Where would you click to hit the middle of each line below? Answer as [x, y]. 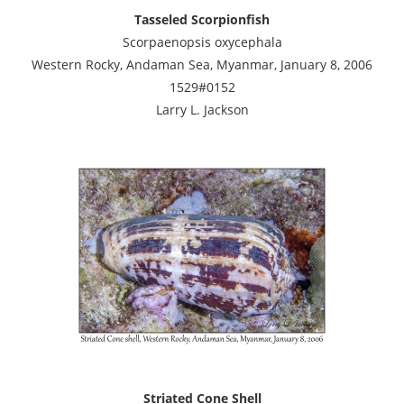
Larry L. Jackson [202, 109]
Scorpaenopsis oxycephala [202, 41]
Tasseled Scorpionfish [202, 19]
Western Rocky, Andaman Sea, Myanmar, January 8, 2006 [202, 64]
